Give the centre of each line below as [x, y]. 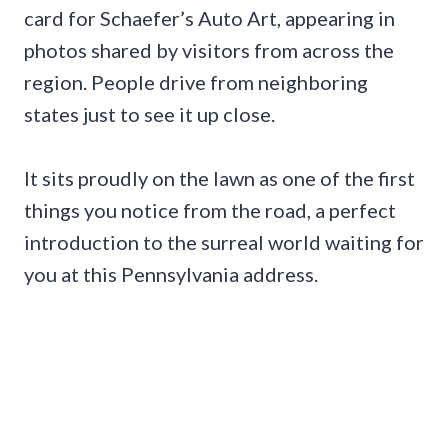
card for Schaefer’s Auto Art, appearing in [209, 17]
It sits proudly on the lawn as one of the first [219, 177]
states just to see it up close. [149, 113]
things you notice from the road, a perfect [210, 209]
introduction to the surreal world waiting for [224, 241]
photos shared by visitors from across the [209, 49]
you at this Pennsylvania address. [171, 273]
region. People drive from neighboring [196, 81]
